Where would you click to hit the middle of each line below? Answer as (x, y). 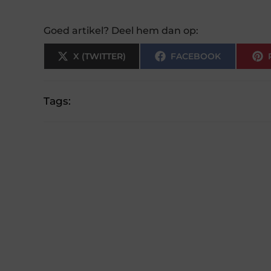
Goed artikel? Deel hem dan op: (121, 30)
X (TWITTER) (99, 56)
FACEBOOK (195, 56)
